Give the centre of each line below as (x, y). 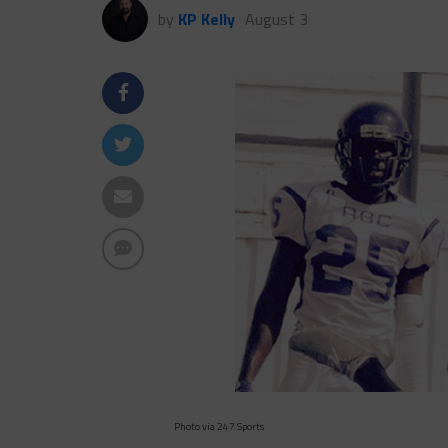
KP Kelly (206, 19)
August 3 (276, 19)
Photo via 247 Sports (219, 427)
